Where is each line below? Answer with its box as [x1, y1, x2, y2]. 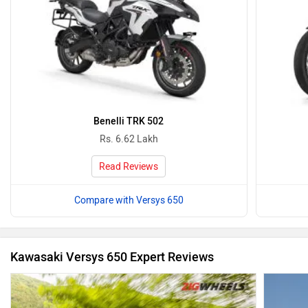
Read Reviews [99, 161, 159, 173]
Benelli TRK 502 [93, 115, 164, 128]
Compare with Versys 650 [74, 195, 184, 207]
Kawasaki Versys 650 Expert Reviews [10, 250, 214, 265]
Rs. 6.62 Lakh [99, 133, 158, 146]
